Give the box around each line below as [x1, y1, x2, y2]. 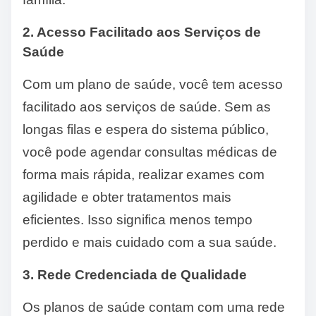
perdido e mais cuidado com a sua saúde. [23, 235, 276, 250]
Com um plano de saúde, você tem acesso [23, 77, 283, 92]
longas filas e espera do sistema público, [23, 122, 269, 138]
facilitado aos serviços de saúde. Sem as [23, 99, 271, 115]
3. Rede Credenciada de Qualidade [23, 267, 247, 283]
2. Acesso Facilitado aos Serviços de [23, 25, 261, 40]
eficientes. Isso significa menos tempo [23, 212, 253, 228]
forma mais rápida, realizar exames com [23, 167, 265, 183]
